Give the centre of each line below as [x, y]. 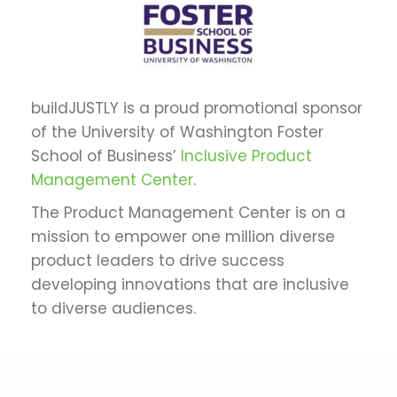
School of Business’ [106, 156]
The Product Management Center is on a [188, 212]
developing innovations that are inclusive [190, 284]
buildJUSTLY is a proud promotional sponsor [197, 108]
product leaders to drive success [158, 260]
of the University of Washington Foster [177, 132]
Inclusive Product [246, 156]
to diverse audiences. [113, 308]
